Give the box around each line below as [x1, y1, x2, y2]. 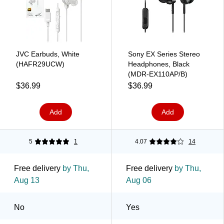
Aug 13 [14, 175, 39, 184]
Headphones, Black [128, 59, 189, 68]
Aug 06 [126, 175, 151, 184]
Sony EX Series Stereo [128, 49, 200, 58]
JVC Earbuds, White [16, 49, 79, 58]
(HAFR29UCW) [16, 59, 64, 68]
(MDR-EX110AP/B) [128, 69, 187, 78]
